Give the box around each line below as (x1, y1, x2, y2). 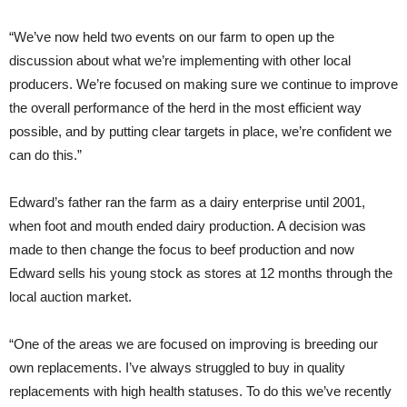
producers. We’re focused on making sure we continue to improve (9, 76, 398, 92)
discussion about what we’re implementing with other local (9, 53, 351, 68)
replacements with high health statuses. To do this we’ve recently (9, 383, 392, 399)
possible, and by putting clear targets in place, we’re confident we (9, 124, 392, 139)
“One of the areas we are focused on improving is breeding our (9, 336, 378, 352)
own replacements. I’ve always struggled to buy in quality (9, 360, 345, 375)
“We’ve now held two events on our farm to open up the (9, 29, 334, 45)
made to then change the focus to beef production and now (9, 242, 354, 257)
